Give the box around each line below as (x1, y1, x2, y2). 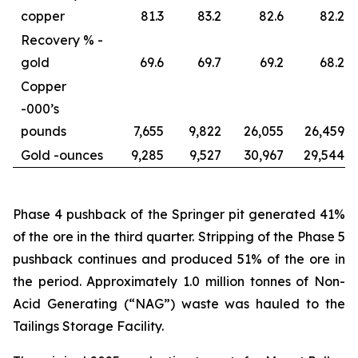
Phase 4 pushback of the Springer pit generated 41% (13, 206, 345, 222)
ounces (59, 147, 103, 163)
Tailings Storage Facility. (13, 318, 164, 334)
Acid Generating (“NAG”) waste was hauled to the (13, 296, 345, 312)
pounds (21, 123, 66, 139)
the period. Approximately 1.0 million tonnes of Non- (13, 273, 345, 289)
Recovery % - (21, 32, 103, 48)
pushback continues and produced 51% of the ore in (13, 251, 345, 267)
